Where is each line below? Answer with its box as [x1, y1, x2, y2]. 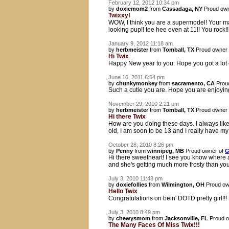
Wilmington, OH [162, 181, 204, 188]
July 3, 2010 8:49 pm [108, 209, 160, 215]
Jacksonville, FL [165, 215, 208, 221]
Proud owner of [184, 148, 225, 154]
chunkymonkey [116, 80, 157, 86]
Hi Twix [108, 53, 129, 60]
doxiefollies [116, 181, 147, 188]
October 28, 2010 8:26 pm [108, 142, 173, 148]
